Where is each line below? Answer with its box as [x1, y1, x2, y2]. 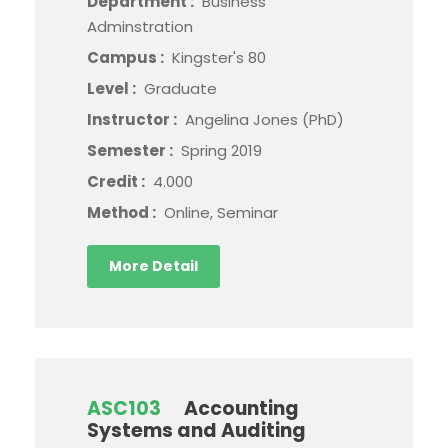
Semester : [87, 140, 176, 161]
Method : [87, 202, 159, 223]
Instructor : [87, 109, 180, 130]
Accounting [184, 395, 299, 422]
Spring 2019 [181, 140, 262, 161]
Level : [87, 78, 139, 99]
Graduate [144, 78, 217, 99]
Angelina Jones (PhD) [185, 109, 344, 130]
